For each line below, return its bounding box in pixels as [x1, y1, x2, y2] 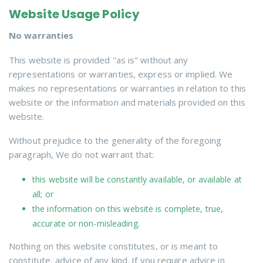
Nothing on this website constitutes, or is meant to [9, 240, 218, 252]
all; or [32, 188, 53, 200]
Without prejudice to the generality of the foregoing [9, 134, 222, 146]
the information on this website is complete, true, [32, 203, 224, 214]
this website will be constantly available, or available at [32, 173, 242, 185]
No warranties [9, 29, 74, 41]
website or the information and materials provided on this [9, 96, 245, 108]
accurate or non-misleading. [32, 217, 140, 229]
